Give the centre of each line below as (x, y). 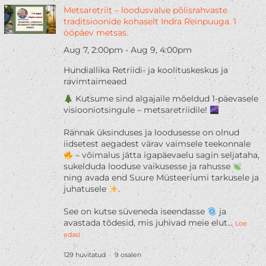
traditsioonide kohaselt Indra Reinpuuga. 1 (150, 22)
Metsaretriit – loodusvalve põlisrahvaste (145, 10)
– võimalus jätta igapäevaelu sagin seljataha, (166, 155)
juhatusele (86, 189)
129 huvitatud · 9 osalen (102, 255)
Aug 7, (77, 50)
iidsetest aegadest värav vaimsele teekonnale (157, 144)
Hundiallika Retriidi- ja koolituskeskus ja (145, 70)
